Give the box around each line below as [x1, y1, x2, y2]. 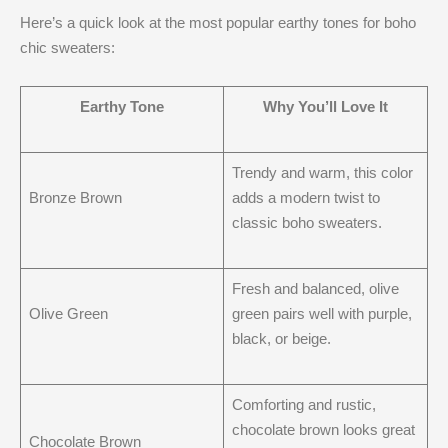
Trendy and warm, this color [231, 164, 413, 182]
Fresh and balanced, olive [231, 280, 399, 298]
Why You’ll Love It [263, 98, 388, 116]
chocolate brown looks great [231, 421, 415, 439]
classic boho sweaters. [231, 214, 382, 232]
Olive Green [28, 305, 108, 323]
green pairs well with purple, [231, 305, 412, 323]
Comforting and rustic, [231, 396, 376, 414]
